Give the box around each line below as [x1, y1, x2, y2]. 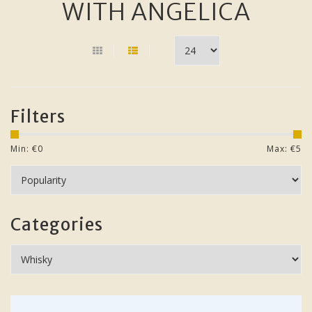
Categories [10, 214, 103, 235]
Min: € [10, 143, 38, 155]
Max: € [267, 143, 296, 155]
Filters [10, 106, 65, 127]
